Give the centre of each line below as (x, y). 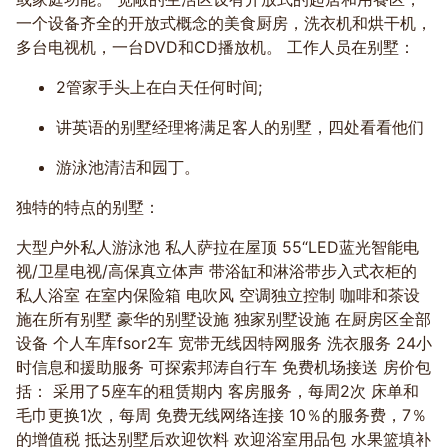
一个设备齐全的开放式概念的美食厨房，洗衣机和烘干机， (224, 23)
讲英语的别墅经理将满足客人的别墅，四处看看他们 (240, 127)
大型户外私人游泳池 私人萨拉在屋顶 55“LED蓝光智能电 (217, 247)
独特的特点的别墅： (88, 207)
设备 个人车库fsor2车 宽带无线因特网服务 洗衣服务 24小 (224, 343)
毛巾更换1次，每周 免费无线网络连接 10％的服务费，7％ (221, 415)
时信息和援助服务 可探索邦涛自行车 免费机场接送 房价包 (223, 367)
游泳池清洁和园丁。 (128, 167)
